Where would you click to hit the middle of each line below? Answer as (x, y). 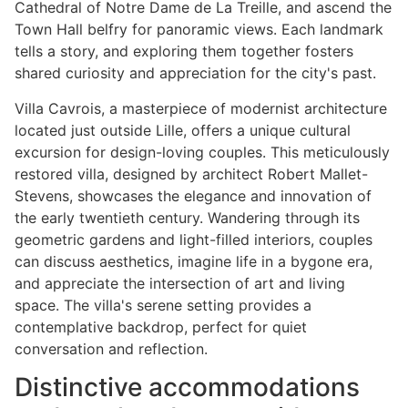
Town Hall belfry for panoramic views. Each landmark (199, 30)
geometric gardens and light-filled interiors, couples (194, 239)
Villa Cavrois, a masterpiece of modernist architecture (201, 108)
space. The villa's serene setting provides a (163, 305)
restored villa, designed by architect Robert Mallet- (191, 173)
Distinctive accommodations (187, 387)
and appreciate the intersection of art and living (180, 283)
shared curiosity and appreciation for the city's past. (195, 73)
